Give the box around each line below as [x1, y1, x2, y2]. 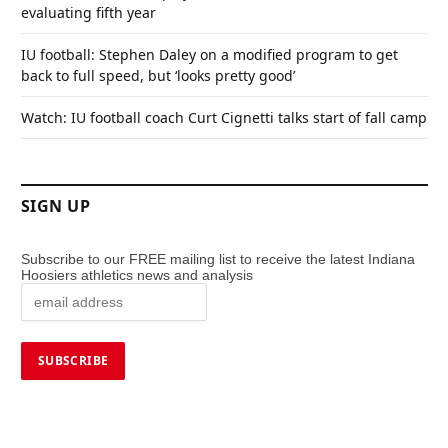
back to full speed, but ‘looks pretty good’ [21, 65, 295, 85]
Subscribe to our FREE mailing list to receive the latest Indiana [21, 250, 415, 267]
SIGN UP [21, 194, 91, 217]
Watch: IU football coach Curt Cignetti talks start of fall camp [21, 107, 427, 127]
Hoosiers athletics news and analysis [21, 266, 257, 283]
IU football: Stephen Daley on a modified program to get [21, 44, 398, 64]
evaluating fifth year [21, 2, 156, 22]
